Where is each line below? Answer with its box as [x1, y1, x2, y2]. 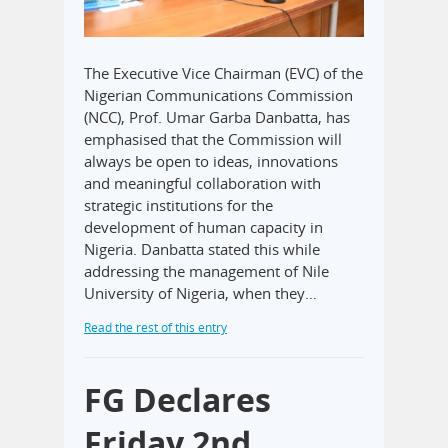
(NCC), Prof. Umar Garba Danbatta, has [84, 107, 350, 128]
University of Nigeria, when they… [84, 283, 317, 304]
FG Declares [84, 378, 271, 422]
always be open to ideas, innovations [84, 151, 338, 172]
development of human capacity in [84, 217, 323, 238]
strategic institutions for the [84, 195, 273, 216]
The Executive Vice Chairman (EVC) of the [84, 63, 363, 84]
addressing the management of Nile [84, 261, 329, 282]
